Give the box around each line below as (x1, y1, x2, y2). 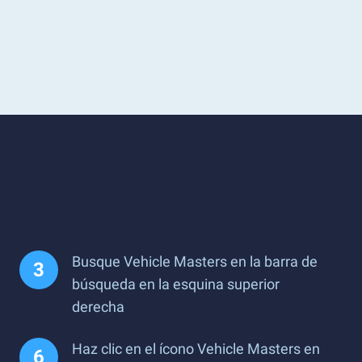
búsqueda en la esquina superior (72, 276, 280, 293)
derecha (72, 298, 124, 315)
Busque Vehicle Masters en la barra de (72, 253, 318, 270)
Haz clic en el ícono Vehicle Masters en (72, 340, 320, 357)
